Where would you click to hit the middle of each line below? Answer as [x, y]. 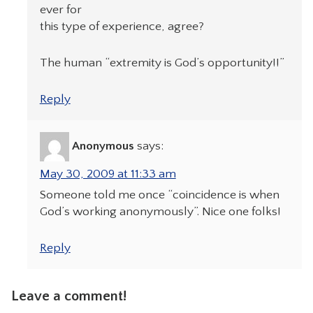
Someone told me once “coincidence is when [159, 195]
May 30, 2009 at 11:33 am [108, 174]
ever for [60, 9]
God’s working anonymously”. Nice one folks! [160, 212]
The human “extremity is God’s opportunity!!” [162, 63]
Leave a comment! [68, 297]
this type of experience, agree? [122, 26]
